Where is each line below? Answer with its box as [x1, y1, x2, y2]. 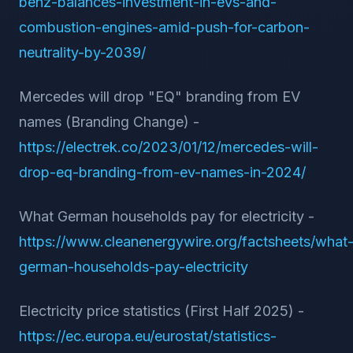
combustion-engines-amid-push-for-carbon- [19, 19, 310, 35]
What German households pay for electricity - [19, 208, 314, 225]
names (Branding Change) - [19, 113, 199, 130]
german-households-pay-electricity [19, 258, 248, 275]
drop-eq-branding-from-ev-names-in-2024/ [19, 164, 306, 180]
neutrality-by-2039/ [19, 44, 146, 61]
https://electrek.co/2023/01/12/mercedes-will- [19, 139, 318, 155]
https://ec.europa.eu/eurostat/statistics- [19, 328, 277, 344]
